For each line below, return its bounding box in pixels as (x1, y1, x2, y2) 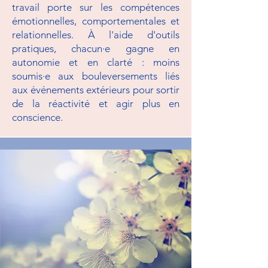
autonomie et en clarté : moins (12, 56, 179, 68)
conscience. (12, 111, 63, 123)
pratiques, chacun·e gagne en (12, 42, 179, 54)
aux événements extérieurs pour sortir (12, 84, 179, 96)
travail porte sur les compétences (12, 1, 179, 13)
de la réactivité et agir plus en (12, 98, 179, 109)
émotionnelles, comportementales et (12, 15, 179, 27)
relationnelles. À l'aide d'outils (12, 29, 179, 41)
